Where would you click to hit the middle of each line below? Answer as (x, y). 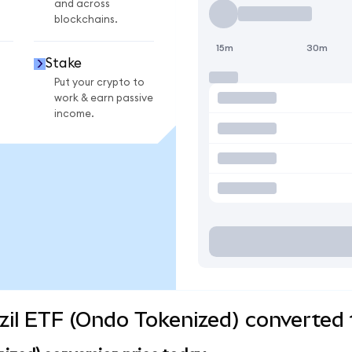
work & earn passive (104, 98)
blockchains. (86, 20)
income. (74, 114)
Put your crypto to (99, 82)
